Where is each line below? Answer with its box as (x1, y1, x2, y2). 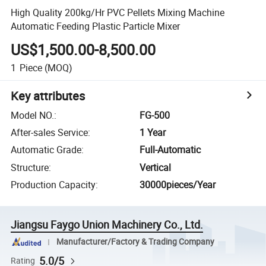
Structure (11, 160, 49, 174)
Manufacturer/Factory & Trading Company (56, 236, 214, 247)
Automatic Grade (11, 143, 82, 157)
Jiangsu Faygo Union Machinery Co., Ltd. (11, 217, 204, 232)
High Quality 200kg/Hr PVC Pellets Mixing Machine (11, 5, 225, 19)
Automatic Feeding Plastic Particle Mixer (11, 19, 180, 33)
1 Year (140, 126, 166, 140)
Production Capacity (11, 178, 96, 192)
